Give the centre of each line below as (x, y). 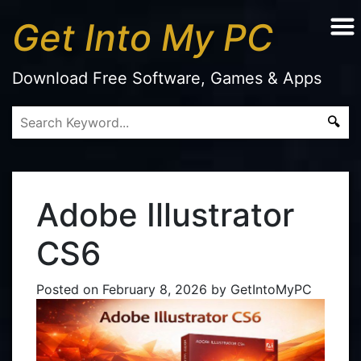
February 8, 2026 (155, 289)
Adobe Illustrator (165, 215)
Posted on (67, 289)
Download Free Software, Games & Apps (167, 78)
